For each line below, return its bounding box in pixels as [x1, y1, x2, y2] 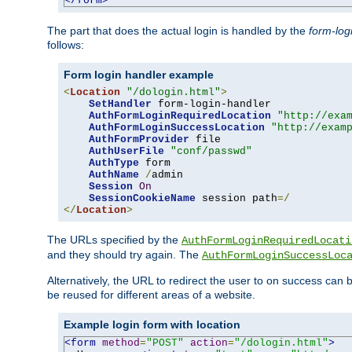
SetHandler [89, 97, 152, 110]
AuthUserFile [89, 145, 164, 157]
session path [196, 192, 277, 204]
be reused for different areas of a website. [47, 288, 255, 301]
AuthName [89, 168, 139, 181]
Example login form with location [64, 317, 240, 331]
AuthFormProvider [89, 133, 189, 145]
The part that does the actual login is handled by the [47, 24, 309, 37]
